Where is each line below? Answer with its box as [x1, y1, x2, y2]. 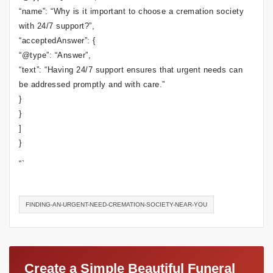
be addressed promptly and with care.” [19, 80, 165, 89]
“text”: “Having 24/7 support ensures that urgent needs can [19, 65, 243, 74]
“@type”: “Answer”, [19, 51, 91, 60]
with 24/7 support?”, [19, 21, 94, 30]
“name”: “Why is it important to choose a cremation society [19, 7, 244, 16]
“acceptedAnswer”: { [19, 36, 96, 45]
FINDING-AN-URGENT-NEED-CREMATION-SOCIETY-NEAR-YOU [26, 201, 207, 208]
